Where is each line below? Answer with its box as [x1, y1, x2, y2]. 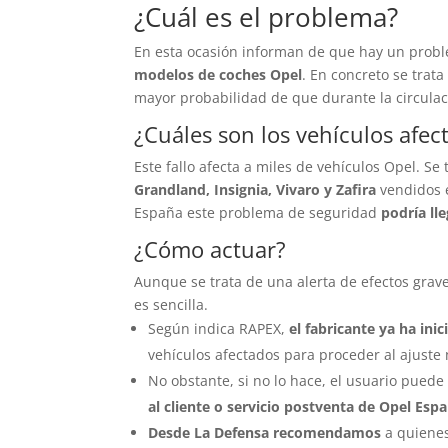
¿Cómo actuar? [134, 233, 287, 264]
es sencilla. [134, 294, 209, 314]
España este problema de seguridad [134, 202, 382, 222]
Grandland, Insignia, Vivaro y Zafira [134, 179, 381, 199]
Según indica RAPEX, [148, 318, 290, 338]
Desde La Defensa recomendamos [148, 422, 382, 442]
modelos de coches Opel [134, 64, 303, 84]
